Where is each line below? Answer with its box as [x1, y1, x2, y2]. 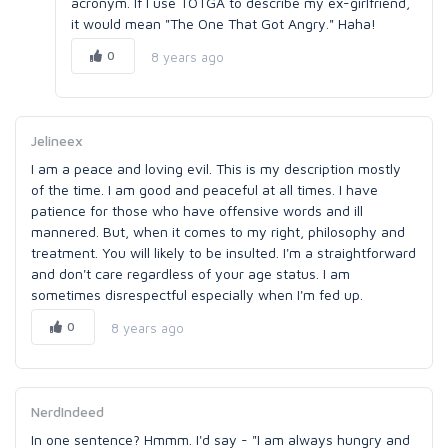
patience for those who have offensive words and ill [31, 202, 363, 219]
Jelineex [31, 132, 83, 149]
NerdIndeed [31, 403, 104, 420]
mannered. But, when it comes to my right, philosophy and [31, 223, 405, 240]
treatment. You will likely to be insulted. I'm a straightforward [31, 244, 416, 261]
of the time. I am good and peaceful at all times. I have [31, 181, 378, 198]
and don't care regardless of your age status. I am [31, 265, 350, 282]
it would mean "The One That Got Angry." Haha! [71, 15, 376, 32]
